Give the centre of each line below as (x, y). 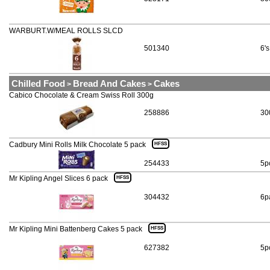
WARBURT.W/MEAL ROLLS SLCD (66, 31)
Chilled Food (38, 84)
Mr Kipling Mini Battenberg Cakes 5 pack (76, 229)
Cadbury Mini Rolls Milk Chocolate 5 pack (77, 145)
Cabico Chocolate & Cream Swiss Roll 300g (81, 96)
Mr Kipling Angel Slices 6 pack (58, 179)
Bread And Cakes (109, 84)
